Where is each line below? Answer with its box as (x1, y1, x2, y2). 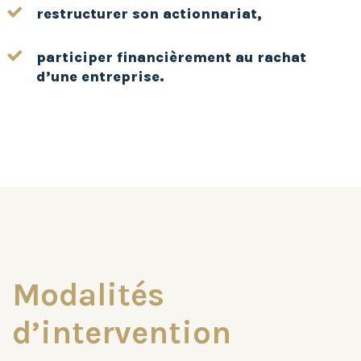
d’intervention (12, 313, 231, 352)
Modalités (12, 276, 164, 314)
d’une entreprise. (36, 68, 164, 86)
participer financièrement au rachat (36, 48, 306, 67)
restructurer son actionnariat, (36, 5, 262, 23)
